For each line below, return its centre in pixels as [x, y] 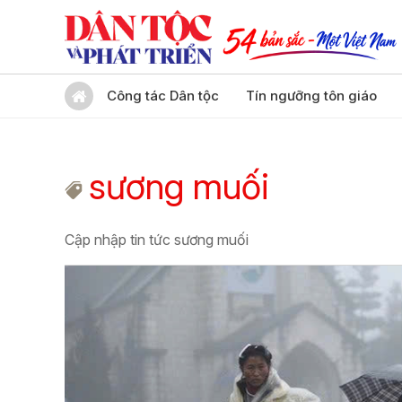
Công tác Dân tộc [163, 96]
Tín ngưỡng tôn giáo [311, 96]
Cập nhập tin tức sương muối [157, 240]
